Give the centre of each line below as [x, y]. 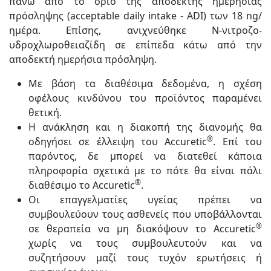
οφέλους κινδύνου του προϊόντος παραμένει [145, 98]
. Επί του [238, 142]
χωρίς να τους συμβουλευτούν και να [145, 243]
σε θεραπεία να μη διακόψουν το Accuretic [142, 229]
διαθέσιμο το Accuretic [82, 185]
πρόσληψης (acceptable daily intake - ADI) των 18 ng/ [135, 16]
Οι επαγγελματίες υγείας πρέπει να [145, 200]
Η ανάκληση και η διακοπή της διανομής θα [145, 127]
